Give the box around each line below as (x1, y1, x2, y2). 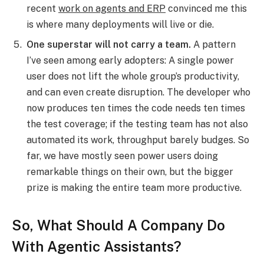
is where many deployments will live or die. (27, 18, 214, 30)
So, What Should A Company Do (12, 217, 225, 234)
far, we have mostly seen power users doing (27, 150, 218, 161)
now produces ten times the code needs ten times (27, 102, 245, 114)
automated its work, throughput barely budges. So (27, 134, 249, 146)
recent (27, 2, 58, 14)
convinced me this (166, 2, 247, 14)
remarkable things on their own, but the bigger (27, 166, 233, 177)
